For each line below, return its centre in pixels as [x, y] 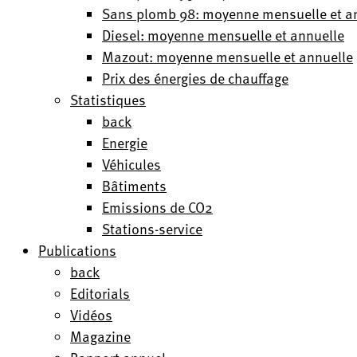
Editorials [100, 293]
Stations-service [152, 228]
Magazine [100, 336]
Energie [125, 142]
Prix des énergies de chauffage [195, 78]
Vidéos [91, 314]
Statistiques [108, 99]
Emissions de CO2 [157, 207]
